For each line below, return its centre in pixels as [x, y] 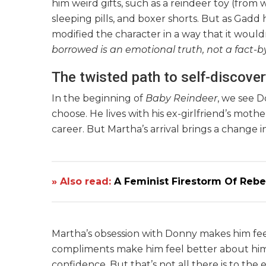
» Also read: [83, 182]
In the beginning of [99, 99]
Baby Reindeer [181, 99]
